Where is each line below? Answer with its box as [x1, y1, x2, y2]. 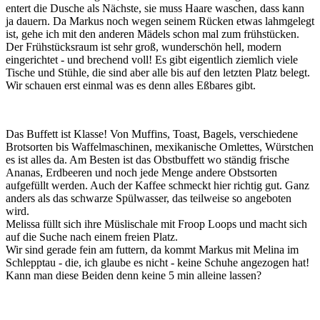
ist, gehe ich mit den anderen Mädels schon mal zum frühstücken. [6, 27, 299, 40]
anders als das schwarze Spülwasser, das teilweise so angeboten [6, 191, 291, 204]
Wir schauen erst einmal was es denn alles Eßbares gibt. [6, 79, 256, 91]
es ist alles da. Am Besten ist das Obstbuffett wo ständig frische [6, 153, 289, 166]
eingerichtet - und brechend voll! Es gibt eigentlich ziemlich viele [6, 53, 298, 66]
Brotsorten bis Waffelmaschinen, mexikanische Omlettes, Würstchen [6, 140, 314, 153]
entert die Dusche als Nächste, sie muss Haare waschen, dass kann [6, 1, 304, 14]
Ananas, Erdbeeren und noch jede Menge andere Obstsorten [6, 166, 277, 179]
